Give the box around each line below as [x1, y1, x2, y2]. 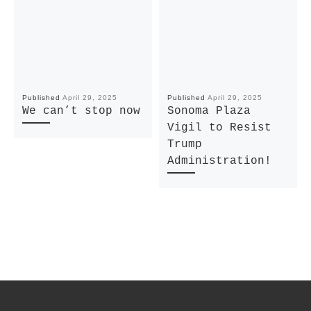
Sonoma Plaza [167, 105, 251, 118]
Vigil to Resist [167, 121, 271, 135]
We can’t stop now [22, 105, 140, 118]
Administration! [167, 155, 271, 168]
